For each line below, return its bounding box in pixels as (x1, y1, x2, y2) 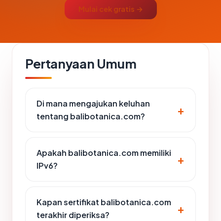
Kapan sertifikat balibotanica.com (37, 196, 171, 207)
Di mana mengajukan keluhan (37, 98, 150, 109)
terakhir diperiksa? (37, 209, 110, 220)
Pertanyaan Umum (25, 55, 137, 72)
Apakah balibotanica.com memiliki (37, 147, 171, 158)
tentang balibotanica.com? (37, 110, 145, 121)
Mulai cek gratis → (78, 4, 143, 13)
